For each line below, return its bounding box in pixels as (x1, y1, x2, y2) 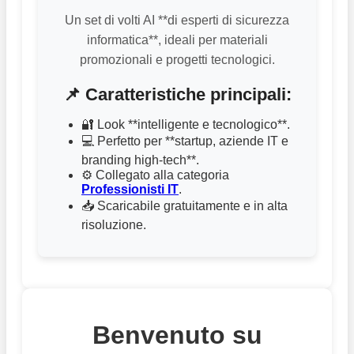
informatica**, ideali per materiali (86, 33, 268, 47)
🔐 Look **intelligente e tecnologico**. (81, 117, 290, 131)
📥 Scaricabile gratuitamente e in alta (81, 198, 288, 213)
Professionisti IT (81, 182, 179, 196)
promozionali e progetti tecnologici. (79, 53, 275, 67)
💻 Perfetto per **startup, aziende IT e (81, 134, 288, 148)
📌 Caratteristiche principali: (62, 84, 292, 104)
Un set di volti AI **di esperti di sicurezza (65, 13, 289, 28)
